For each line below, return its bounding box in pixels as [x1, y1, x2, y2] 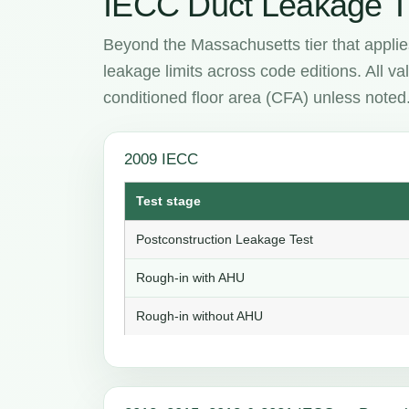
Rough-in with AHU [136, 270, 245, 286]
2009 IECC [124, 151, 198, 169]
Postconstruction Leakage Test [136, 232, 313, 247]
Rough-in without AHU [136, 309, 263, 324]
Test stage [136, 194, 201, 209]
